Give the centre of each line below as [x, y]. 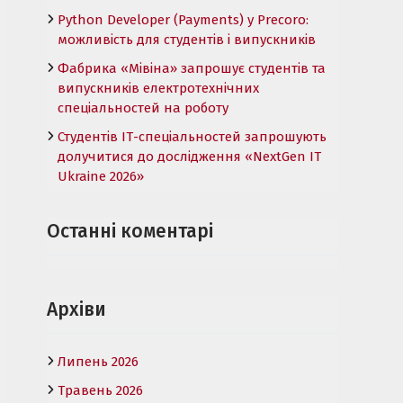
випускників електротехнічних [158, 88]
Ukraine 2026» [101, 176]
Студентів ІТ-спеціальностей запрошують [192, 136]
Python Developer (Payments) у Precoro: [183, 19]
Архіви [76, 309]
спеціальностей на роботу [143, 107]
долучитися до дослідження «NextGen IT [189, 156]
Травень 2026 [100, 390]
